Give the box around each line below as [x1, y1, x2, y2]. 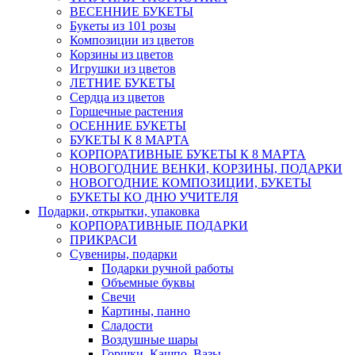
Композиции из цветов [70, 33, 194, 48]
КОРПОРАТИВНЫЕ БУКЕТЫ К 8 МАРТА [70, 147, 306, 162]
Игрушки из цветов [70, 62, 176, 76]
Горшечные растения [70, 105, 183, 119]
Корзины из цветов [70, 48, 174, 62]
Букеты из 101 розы [70, 19, 176, 33]
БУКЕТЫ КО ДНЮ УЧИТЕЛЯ [70, 190, 239, 204]
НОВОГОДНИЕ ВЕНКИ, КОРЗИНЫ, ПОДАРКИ [70, 162, 342, 176]
